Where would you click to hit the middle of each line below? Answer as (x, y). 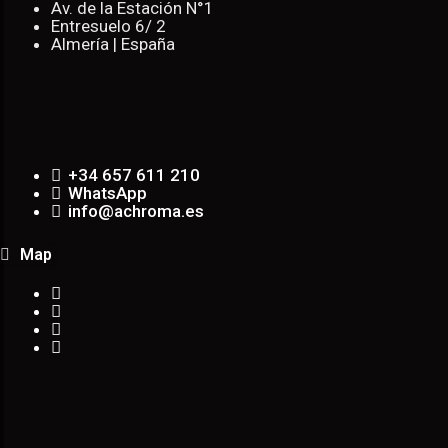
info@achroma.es (136, 211)
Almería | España (113, 43)
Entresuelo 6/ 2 (108, 25)
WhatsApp (107, 193)
